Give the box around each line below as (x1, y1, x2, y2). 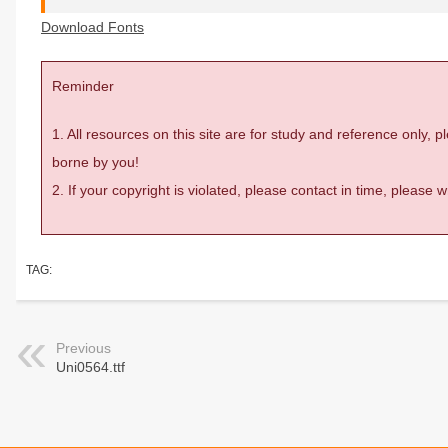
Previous (56, 340, 111, 356)
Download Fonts (41, 19, 144, 35)
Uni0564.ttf (56, 359, 125, 375)
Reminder (52, 78, 114, 94)
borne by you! (52, 154, 139, 170)
